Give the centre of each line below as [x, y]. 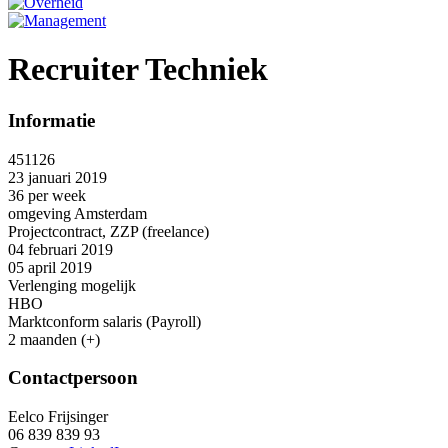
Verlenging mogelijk [72, 285]
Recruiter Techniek [138, 69]
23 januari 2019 [57, 177]
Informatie [51, 120]
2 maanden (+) [54, 339]
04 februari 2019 [60, 249]
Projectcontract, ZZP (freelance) [108, 231]
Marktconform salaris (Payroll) [104, 321]
